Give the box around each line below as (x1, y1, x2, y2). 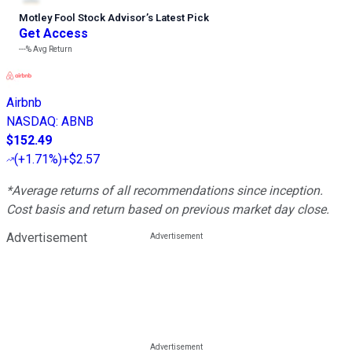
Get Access (19, 26, 88, 42)
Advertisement (6, 230, 87, 246)
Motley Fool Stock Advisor (19, 12, 146, 24)
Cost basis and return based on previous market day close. (6, 202, 329, 218)
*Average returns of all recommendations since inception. (6, 183, 323, 199)
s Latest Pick (148, 12, 209, 24)
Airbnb (6, 95, 42, 111)
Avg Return (31, 45, 72, 54)
